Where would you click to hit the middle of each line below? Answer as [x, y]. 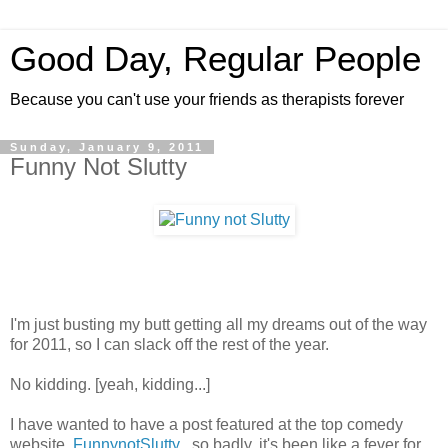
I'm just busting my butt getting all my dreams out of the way [218, 324]
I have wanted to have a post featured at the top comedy [206, 424]
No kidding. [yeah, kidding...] [110, 384]
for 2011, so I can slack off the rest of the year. [169, 344]
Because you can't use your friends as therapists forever [207, 99]
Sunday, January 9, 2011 [107, 147]
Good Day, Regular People [215, 59]
